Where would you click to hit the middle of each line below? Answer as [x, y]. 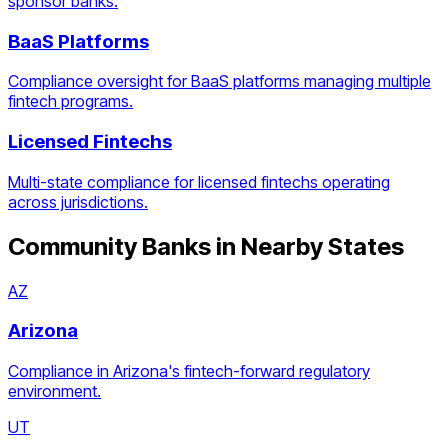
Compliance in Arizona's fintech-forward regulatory [189, 371]
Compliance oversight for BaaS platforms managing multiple [219, 81]
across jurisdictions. [78, 201]
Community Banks [109, 246]
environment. [54, 391]
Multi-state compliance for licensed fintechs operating [199, 181]
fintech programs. [70, 101]
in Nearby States [307, 246]
